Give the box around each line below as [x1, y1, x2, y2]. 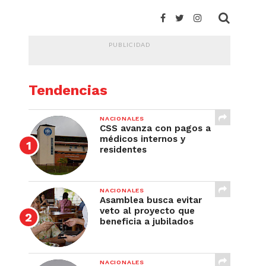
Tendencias [28, 82, 107, 99]
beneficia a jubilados [100, 216, 194, 227]
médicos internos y [100, 134, 185, 144]
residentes [100, 144, 147, 155]
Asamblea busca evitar [100, 195, 202, 205]
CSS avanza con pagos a [100, 123, 211, 134]
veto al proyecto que [100, 205, 195, 216]
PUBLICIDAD [108, 41, 151, 48]
